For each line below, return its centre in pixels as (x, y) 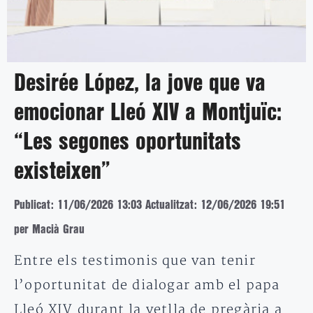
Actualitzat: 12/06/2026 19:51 (215, 205)
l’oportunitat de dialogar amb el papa (147, 285)
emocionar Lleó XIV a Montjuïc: (148, 113)
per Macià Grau (49, 229)
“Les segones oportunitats (128, 142)
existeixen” (62, 172)
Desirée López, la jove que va (140, 83)
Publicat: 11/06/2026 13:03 (78, 205)
